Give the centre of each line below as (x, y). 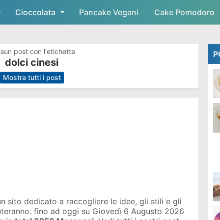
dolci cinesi (31, 62)
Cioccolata (35, 12)
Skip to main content (110, 12)
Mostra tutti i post (32, 77)
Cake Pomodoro (184, 12)
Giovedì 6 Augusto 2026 (138, 211)
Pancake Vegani (109, 12)
